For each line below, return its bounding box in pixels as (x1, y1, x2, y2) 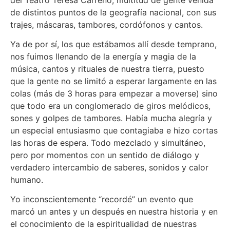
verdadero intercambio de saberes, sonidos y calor (10, 162, 208, 173)
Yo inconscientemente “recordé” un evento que (10, 194, 193, 205)
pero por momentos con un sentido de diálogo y (10, 150, 199, 161)
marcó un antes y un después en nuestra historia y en (10, 206, 218, 217)
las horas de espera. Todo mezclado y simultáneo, (10, 138, 205, 148)
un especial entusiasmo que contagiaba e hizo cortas (10, 125, 218, 136)
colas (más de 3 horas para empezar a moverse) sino (10, 88, 218, 99)
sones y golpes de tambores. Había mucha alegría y (10, 113, 212, 124)
